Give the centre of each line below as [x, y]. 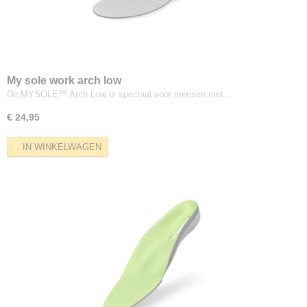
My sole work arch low [64, 80]
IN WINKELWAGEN [62, 147]
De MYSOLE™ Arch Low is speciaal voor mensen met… [120, 94]
